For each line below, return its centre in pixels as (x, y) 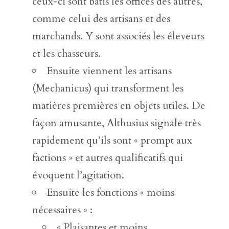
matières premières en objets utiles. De (119, 105)
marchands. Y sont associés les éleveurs (118, 36)
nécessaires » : (62, 210)
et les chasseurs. (66, 53)
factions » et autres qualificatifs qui (107, 157)
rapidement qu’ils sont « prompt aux (112, 140)
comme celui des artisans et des (101, 18)
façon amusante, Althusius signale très (116, 123)
